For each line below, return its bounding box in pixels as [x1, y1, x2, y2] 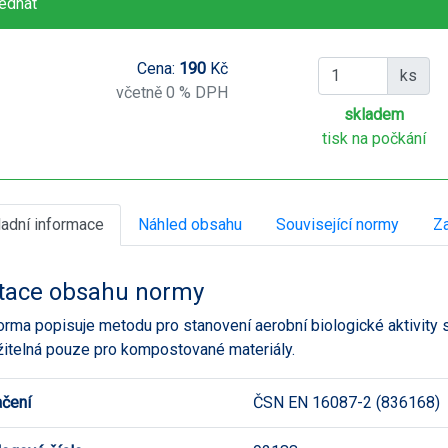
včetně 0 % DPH [115, 82, 228, 102]
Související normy [276, 214, 399, 234]
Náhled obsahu [138, 214, 242, 234]
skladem [344, 104, 405, 124]
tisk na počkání [322, 128, 427, 148]
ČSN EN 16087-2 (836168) [253, 392, 440, 412]
